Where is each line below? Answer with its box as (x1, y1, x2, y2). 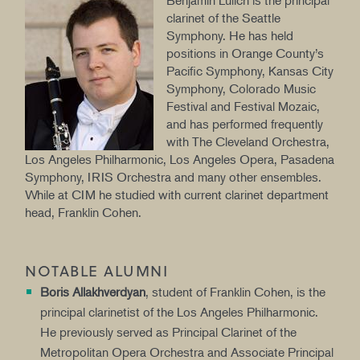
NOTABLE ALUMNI (25, 260, 168, 282)
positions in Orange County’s (166, 45, 324, 62)
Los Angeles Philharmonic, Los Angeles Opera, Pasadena (25, 151, 334, 168)
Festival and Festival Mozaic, (166, 98, 320, 115)
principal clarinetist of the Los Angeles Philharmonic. (40, 304, 319, 321)
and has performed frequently (166, 116, 323, 133)
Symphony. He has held (166, 27, 293, 44)
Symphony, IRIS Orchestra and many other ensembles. (25, 169, 321, 186)
